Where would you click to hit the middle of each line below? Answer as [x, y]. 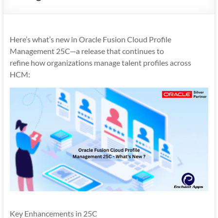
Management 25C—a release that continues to [87, 51]
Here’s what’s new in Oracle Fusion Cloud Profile [90, 39]
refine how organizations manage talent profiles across [100, 62]
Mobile [21, 33]
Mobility [23, 9]
